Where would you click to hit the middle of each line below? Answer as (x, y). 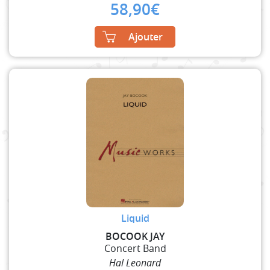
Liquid (135, 218)
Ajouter (146, 36)
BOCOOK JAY (135, 236)
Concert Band (135, 248)
